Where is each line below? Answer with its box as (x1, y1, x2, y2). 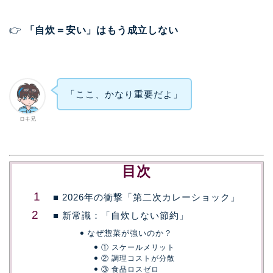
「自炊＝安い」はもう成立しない (24, 24, 179, 35)
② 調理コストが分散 (101, 253, 175, 263)
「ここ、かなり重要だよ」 (65, 88, 183, 99)
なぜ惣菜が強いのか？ (87, 228, 172, 238)
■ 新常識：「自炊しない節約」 (53, 210, 189, 221)
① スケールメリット (101, 243, 175, 252)
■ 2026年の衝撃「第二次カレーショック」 (53, 191, 240, 202)
